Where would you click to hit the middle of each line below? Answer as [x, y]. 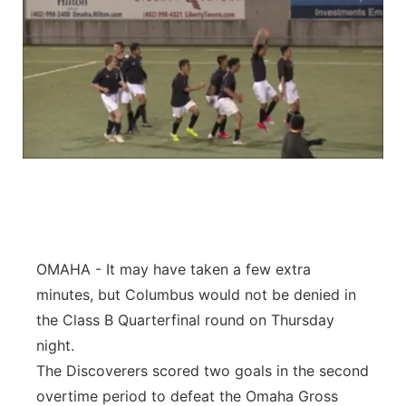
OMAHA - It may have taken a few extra [174, 269]
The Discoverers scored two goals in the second [203, 371]
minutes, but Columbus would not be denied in [196, 295]
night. [55, 345]
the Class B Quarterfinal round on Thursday [185, 320]
